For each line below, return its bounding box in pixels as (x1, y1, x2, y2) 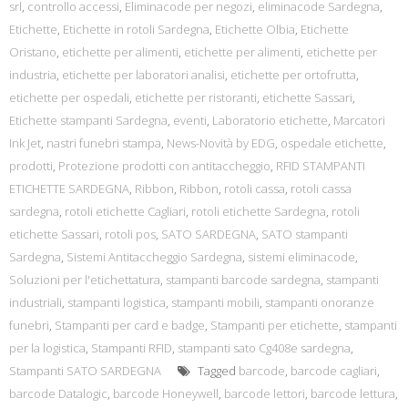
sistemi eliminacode (248, 249, 355, 265)
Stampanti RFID (91, 340, 172, 356)
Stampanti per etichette (210, 317, 339, 333)
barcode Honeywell (113, 385, 219, 402)
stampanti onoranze (265, 294, 374, 311)
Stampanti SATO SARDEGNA (9, 362, 161, 379)
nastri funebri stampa (46, 135, 161, 151)
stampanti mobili (171, 294, 260, 311)
